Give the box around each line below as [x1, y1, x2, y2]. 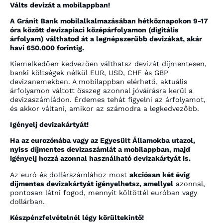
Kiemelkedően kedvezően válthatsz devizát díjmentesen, [10, 59, 207, 68]
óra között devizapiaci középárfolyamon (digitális [10, 25, 179, 34]
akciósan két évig [129, 170, 190, 179]
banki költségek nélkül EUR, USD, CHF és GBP [10, 68, 168, 77]
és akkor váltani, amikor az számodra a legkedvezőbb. [10, 104, 199, 112]
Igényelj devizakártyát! [10, 120, 89, 129]
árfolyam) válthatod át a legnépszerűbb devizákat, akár [10, 34, 202, 43]
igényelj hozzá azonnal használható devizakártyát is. [10, 154, 191, 163]
